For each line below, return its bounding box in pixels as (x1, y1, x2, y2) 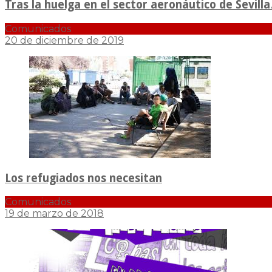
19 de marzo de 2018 (5, 207, 104, 219)
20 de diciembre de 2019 (5, 35, 124, 47)
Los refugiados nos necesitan (5, 171, 162, 185)
